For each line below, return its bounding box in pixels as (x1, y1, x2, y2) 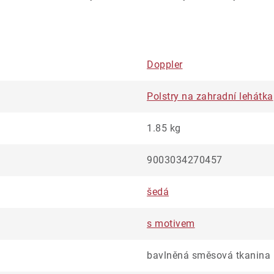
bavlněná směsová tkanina (147, 250, 270, 261)
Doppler (147, 59, 183, 70)
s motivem (147, 218, 195, 229)
